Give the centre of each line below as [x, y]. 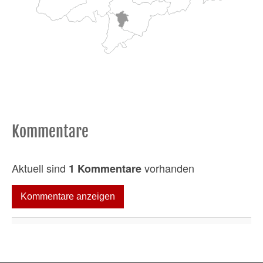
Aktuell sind [40, 168]
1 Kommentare [105, 168]
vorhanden [168, 168]
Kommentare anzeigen [68, 196]
